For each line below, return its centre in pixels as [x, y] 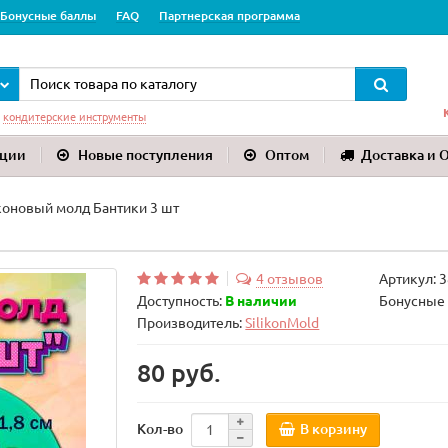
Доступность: [181, 301]
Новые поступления [145, 155]
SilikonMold [282, 323]
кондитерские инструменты [74, 117]
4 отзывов [290, 279]
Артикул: [408, 279]
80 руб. [179, 373]
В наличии [261, 301]
